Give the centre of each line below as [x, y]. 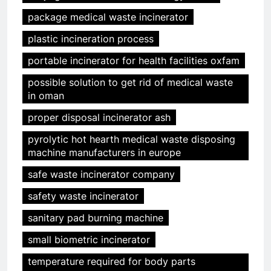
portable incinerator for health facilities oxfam [134, 61]
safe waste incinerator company [101, 175]
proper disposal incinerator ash [99, 118]
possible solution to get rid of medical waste [130, 83]
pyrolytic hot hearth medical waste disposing [132, 139]
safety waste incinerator [83, 196]
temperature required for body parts [112, 262]
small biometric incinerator [89, 240]
